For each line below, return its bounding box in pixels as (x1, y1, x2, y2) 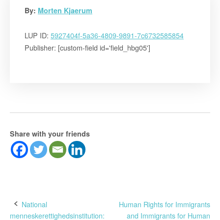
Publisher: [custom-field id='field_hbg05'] (25, 42, 150, 53)
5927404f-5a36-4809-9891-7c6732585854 (51, 30, 184, 41)
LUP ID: (25, 30, 51, 41)
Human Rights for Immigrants (119, 199, 210, 210)
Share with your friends (10, 129, 90, 139)
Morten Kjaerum (38, 5, 92, 16)
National (22, 199, 47, 210)
